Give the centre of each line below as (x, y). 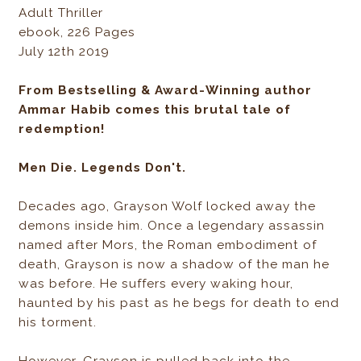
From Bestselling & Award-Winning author (166, 91)
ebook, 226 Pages (77, 33)
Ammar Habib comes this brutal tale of (155, 110)
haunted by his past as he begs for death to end (179, 303)
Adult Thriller (61, 13)
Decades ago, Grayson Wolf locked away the (168, 207)
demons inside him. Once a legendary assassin (172, 226)
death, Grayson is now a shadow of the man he (174, 265)
